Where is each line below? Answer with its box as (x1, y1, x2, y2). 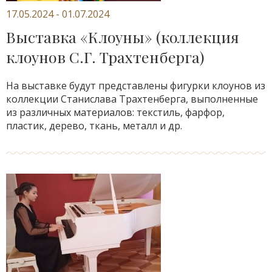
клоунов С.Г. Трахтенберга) (6, 47, 205, 67)
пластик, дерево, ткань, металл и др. (6, 119, 182, 132)
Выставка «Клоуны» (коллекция (6, 27, 239, 47)
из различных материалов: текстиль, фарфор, (6, 106, 225, 119)
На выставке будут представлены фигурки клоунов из (6, 79, 265, 92)
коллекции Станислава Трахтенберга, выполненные (6, 92, 258, 106)
